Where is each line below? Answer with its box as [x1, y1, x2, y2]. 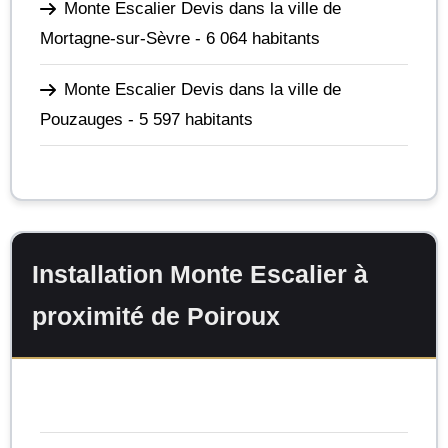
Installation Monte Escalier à [32, 260, 368, 288]
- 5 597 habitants [123, 109, 253, 129]
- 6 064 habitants [190, 28, 320, 48]
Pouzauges [40, 109, 123, 129]
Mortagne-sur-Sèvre [40, 28, 190, 48]
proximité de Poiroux [32, 302, 280, 330]
